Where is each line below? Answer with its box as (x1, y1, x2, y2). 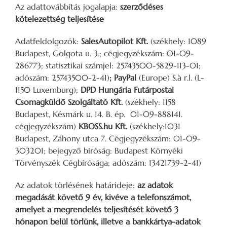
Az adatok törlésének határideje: (15, 179, 137, 190)
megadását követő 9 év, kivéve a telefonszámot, (15, 192, 191, 202)
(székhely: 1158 (125, 96, 176, 107)
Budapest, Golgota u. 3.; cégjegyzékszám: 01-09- (15, 48, 194, 58)
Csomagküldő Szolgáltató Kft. (15, 96, 125, 107)
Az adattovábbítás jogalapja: (15, 1, 120, 12)
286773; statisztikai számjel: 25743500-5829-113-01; (15, 60, 201, 70)
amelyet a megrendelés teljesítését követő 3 (15, 204, 178, 214)
